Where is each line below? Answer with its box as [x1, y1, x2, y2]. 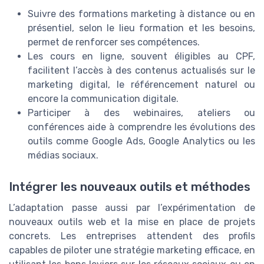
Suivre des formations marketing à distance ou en [28, 8, 255, 19]
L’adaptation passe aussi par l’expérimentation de [9, 202, 255, 213]
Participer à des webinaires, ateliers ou [28, 107, 255, 118]
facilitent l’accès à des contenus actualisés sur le [28, 64, 255, 76]
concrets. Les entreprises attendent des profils [9, 230, 255, 242]
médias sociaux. [28, 149, 98, 161]
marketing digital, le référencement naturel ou [28, 78, 255, 90]
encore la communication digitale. [28, 93, 179, 104]
